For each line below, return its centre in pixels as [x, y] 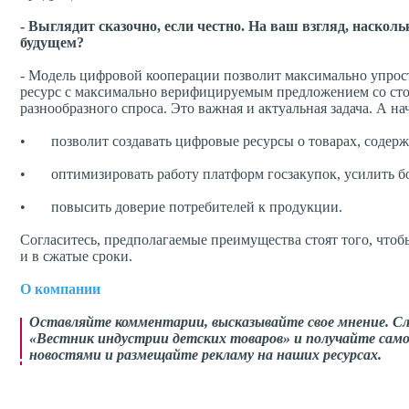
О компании [60, 289]
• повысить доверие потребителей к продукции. [181, 207]
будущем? [52, 43]
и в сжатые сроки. [76, 257]
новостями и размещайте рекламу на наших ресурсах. [205, 355]
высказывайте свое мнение [299, 322]
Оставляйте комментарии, [121, 322]
